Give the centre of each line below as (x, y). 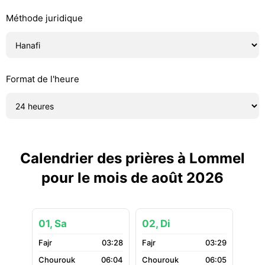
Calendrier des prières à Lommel (132, 158)
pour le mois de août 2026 (132, 178)
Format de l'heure (43, 79)
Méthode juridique (44, 18)
